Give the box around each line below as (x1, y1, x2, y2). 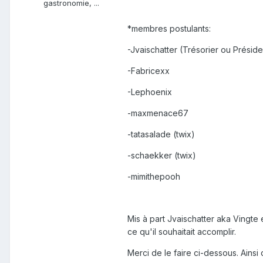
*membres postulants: (127, 23, 211, 34)
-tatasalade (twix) (127, 129, 195, 140)
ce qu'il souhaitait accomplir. (127, 227, 236, 237)
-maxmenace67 (127, 108, 188, 119)
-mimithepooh (127, 171, 180, 182)
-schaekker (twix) (127, 150, 196, 161)
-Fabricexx (127, 66, 170, 76)
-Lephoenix (127, 87, 172, 97)
